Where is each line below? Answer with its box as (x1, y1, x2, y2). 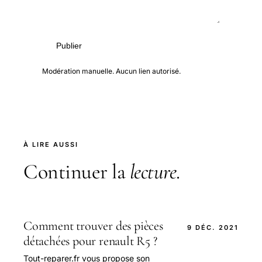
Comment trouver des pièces (23, 218, 163, 233)
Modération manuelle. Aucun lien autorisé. (42, 66, 181, 75)
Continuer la (23, 158, 130, 184)
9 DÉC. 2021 (187, 223, 239, 232)
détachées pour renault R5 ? (23, 233, 157, 249)
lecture (129, 158, 176, 184)
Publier (56, 40, 82, 50)
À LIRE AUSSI (23, 140, 78, 149)
